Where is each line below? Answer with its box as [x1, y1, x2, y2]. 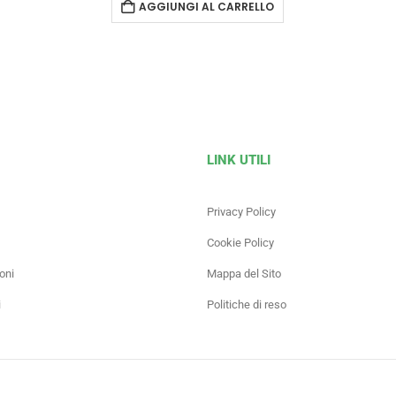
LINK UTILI [207, 151, 270, 168]
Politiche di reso [207, 297, 286, 311]
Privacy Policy [207, 204, 276, 218]
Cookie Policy [207, 235, 274, 249]
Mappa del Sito [207, 266, 281, 280]
